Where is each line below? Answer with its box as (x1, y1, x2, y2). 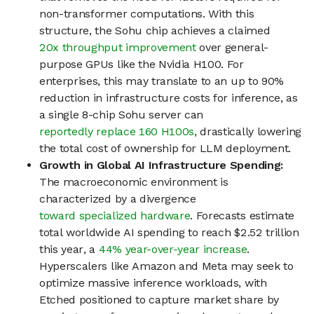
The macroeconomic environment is (39, 175, 228, 189)
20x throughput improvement (39, 41, 196, 55)
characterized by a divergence (39, 192, 196, 206)
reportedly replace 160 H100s (39, 125, 195, 139)
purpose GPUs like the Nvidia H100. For (39, 57, 244, 71)
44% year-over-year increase (98, 243, 247, 257)
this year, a (39, 243, 99, 257)
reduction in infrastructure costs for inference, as (39, 91, 298, 105)
